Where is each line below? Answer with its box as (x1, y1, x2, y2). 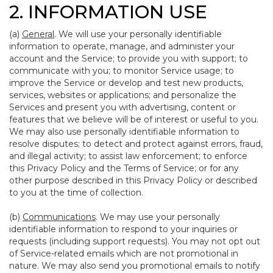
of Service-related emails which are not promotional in (9, 248, 238, 259)
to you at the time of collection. (9, 187, 143, 198)
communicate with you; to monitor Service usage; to (9, 65, 234, 76)
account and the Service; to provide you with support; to (9, 53, 248, 64)
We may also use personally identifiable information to (9, 126, 239, 137)
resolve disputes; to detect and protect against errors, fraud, (9, 138, 263, 149)
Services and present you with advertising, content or (9, 102, 236, 113)
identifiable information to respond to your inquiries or (9, 224, 238, 235)
